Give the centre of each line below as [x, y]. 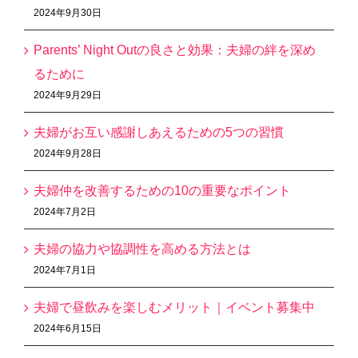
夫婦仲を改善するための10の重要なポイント [162, 190]
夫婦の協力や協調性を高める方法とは [142, 249]
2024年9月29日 [68, 95]
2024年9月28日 [68, 153]
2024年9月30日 [68, 12]
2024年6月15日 [68, 328]
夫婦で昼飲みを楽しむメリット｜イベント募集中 [174, 307]
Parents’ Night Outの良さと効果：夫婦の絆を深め [175, 50]
